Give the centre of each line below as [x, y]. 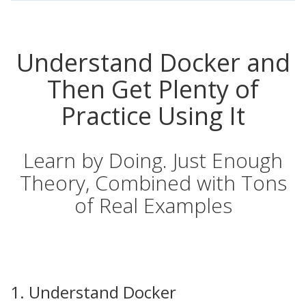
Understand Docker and [153, 63]
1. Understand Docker [93, 292]
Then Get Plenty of [153, 89]
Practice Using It [153, 116]
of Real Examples [153, 206]
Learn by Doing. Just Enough [153, 161]
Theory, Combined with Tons [153, 183]
